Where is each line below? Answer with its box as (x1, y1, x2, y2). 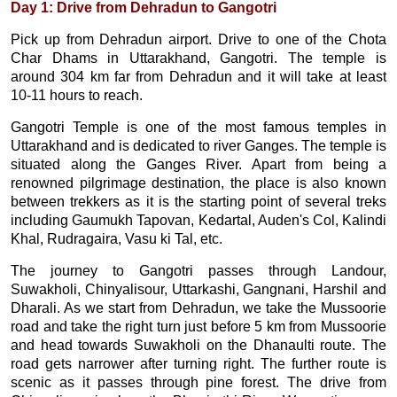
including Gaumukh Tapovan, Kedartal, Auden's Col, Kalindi (11, 213, 386, 228)
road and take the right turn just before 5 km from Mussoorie (11, 319, 386, 334)
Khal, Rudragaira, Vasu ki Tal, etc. (11, 231, 222, 246)
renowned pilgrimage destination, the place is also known (11, 175, 386, 191)
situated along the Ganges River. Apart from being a (11, 157, 386, 172)
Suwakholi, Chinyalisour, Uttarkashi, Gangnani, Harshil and (11, 282, 386, 297)
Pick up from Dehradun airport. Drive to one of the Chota (11, 32, 386, 47)
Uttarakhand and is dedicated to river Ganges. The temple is (11, 138, 386, 153)
